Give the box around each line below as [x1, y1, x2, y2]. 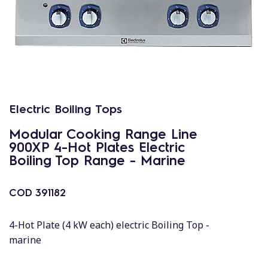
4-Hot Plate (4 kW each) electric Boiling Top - [9, 218, 209, 232]
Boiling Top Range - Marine [9, 151, 185, 168]
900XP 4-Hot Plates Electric [9, 138, 185, 155]
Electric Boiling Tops [9, 100, 122, 116]
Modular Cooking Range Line [9, 124, 197, 142]
